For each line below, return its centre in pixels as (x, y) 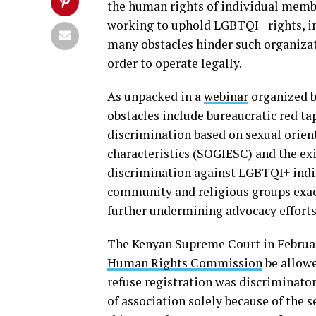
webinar (226, 96)
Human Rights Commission (185, 262)
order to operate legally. (176, 63)
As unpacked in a (156, 96)
